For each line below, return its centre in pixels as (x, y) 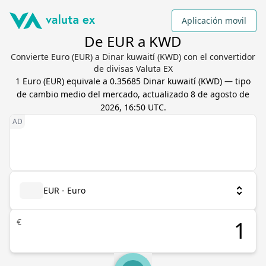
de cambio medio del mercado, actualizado (104, 94)
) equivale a (86, 81)
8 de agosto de (220, 94)
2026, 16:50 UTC (132, 107)
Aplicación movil (214, 20)
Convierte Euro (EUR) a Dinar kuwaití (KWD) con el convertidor (133, 57)
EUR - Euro (64, 190)
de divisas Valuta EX (133, 69)
